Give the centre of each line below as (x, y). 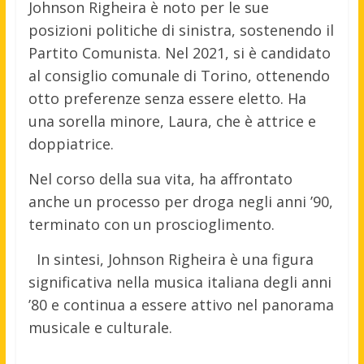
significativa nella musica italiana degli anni (180, 282)
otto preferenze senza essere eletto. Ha (167, 99)
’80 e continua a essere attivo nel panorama (181, 305)
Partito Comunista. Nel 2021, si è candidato (179, 53)
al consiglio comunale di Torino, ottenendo (179, 76)
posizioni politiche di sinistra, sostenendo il (181, 30)
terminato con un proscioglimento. (151, 225)
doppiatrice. (71, 144)
